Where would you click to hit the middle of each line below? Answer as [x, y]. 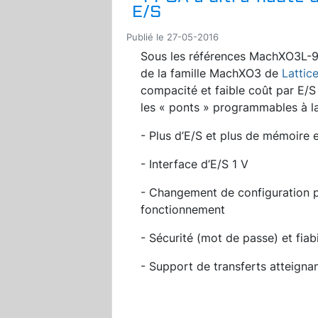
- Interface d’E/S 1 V [194, 164]
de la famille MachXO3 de [211, 73]
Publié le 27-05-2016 [172, 37]
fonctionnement [183, 209]
